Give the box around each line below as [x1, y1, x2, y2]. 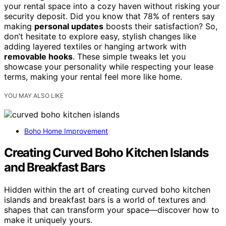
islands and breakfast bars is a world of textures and [4, 195, 206, 205]
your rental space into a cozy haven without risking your [4, 1, 220, 12]
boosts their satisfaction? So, [103, 21, 217, 32]
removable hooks [4, 51, 73, 62]
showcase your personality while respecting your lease [4, 62, 213, 72]
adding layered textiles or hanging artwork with [4, 41, 186, 52]
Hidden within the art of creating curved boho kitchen [4, 185, 210, 195]
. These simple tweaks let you [73, 51, 186, 62]
